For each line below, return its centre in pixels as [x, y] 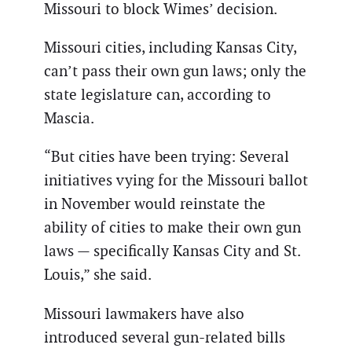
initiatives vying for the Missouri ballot [176, 181]
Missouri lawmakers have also [144, 313]
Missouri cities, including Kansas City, [170, 48]
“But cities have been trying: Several [167, 157]
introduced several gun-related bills [165, 337]
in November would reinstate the [155, 204]
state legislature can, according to [158, 95]
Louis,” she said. [98, 275]
